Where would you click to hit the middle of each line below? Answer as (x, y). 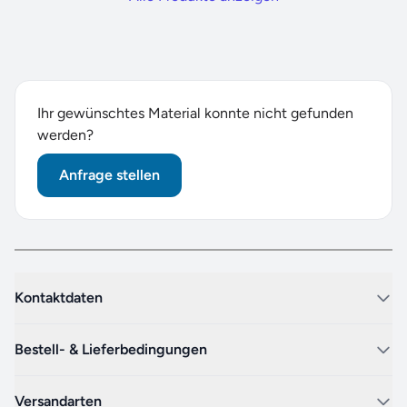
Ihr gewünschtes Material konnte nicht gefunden (195, 113)
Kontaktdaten (59, 297)
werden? (65, 135)
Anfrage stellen (109, 175)
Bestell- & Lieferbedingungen (111, 349)
